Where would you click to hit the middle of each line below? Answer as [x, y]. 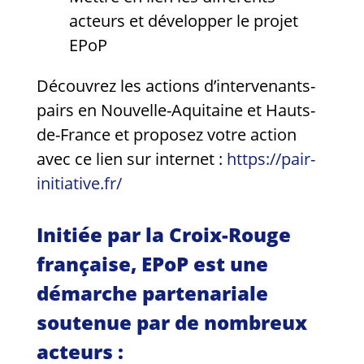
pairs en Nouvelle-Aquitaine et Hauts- [176, 110]
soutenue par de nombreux [172, 322]
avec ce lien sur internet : [132, 158]
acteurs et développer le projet [184, 20]
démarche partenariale [152, 292]
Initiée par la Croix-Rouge [164, 234]
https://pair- [271, 158]
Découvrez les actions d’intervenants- [176, 85]
